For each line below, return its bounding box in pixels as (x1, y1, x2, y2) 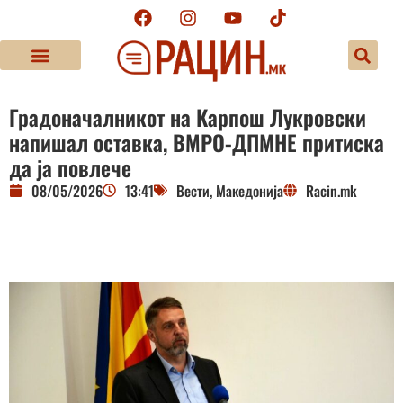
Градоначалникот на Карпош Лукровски (9, 100, 366, 133)
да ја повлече (9, 150, 131, 184)
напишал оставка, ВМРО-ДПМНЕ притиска (9, 125, 384, 158)
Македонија (216, 179, 283, 201)
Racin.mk (306, 179, 357, 201)
